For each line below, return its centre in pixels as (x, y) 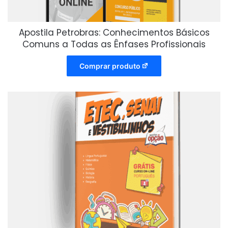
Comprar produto (110, 66)
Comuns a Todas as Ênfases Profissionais (114, 44)
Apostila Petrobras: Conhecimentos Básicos (114, 32)
